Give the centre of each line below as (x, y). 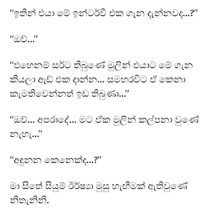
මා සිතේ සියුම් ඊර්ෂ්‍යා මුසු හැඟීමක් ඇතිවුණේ (99, 186)
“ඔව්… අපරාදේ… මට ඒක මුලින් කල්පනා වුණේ (104, 119)
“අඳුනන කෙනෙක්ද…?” (56, 160)
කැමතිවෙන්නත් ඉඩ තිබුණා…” (69, 93)
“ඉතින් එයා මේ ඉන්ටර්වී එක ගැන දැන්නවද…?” (104, 13)
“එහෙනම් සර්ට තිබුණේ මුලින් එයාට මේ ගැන (101, 65)
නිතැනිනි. (29, 200)
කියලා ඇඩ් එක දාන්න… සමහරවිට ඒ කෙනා (98, 79)
